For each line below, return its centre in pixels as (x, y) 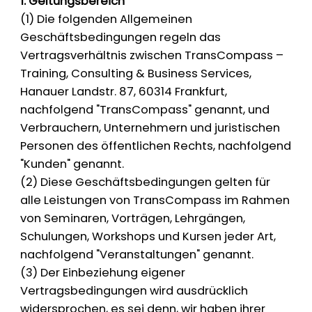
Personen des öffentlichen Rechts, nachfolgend (156, 146)
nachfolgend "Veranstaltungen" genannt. (137, 255)
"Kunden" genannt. (72, 164)
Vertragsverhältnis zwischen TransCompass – (152, 56)
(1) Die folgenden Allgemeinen (107, 19)
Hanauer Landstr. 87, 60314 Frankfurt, (124, 92)
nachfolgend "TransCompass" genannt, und (145, 110)
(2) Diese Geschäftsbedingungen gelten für (146, 182)
